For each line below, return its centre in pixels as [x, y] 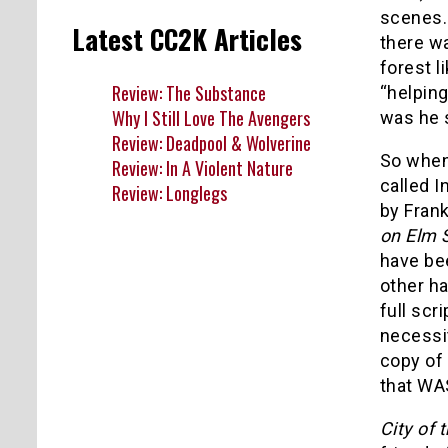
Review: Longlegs [169, 192]
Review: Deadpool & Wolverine [211, 142]
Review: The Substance [189, 92]
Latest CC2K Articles [187, 39]
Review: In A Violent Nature [202, 167]
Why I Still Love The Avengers [211, 117]
